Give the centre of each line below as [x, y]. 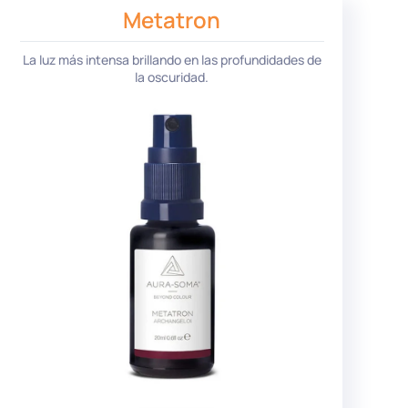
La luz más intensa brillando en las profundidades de [172, 60]
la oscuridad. [172, 77]
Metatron [172, 19]
